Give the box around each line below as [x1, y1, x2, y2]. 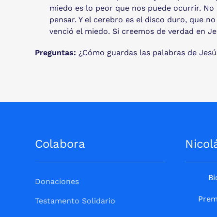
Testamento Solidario [35, 196, 115, 205]
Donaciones [35, 176, 79, 186]
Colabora [35, 137, 85, 151]
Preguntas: [35, 47, 76, 57]
